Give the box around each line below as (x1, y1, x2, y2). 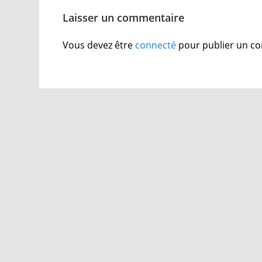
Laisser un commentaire (63, 10, 185, 25)
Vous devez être (63, 38, 136, 51)
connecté (135, 38, 177, 51)
